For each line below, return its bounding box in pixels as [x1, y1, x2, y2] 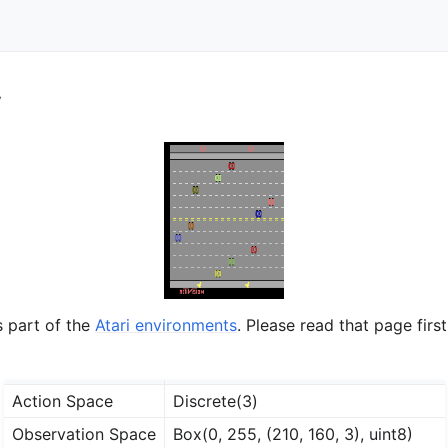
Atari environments [95, 315, 237, 336]
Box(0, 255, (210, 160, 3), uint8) [172, 424, 413, 445]
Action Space [11, 391, 113, 412]
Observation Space [11, 424, 156, 445]
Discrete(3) [172, 391, 258, 412]
